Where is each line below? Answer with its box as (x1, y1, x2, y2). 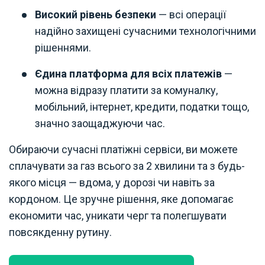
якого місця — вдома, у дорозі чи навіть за (9, 176, 215, 189)
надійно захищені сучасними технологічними (35, 25, 256, 38)
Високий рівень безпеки (35, 8, 156, 21)
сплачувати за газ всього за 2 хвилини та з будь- (9, 160, 245, 173)
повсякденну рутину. (9, 226, 112, 239)
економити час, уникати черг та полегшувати (9, 209, 227, 222)
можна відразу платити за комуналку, (35, 84, 218, 97)
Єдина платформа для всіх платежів (35, 67, 222, 80)
